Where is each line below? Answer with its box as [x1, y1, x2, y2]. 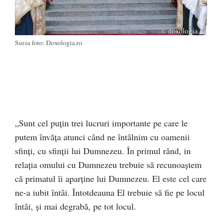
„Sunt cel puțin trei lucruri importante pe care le [15, 116, 188, 129]
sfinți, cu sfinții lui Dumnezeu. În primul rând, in [15, 144, 191, 157]
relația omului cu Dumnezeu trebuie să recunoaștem [15, 158, 202, 170]
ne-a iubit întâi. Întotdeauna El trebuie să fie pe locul [15, 186, 205, 198]
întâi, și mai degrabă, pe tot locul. [15, 200, 136, 212]
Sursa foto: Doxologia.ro [15, 38, 82, 47]
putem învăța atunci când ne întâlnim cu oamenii [15, 130, 190, 143]
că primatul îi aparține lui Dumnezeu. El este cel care [15, 172, 207, 184]
